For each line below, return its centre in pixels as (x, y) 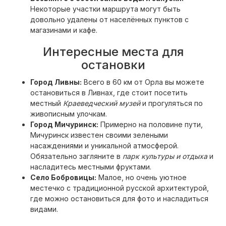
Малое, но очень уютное (142, 177)
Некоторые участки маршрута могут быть (105, 9)
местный (47, 103)
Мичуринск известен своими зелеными (99, 135)
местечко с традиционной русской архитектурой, (120, 188)
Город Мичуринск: (64, 124)
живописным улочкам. (69, 114)
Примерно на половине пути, (151, 124)
